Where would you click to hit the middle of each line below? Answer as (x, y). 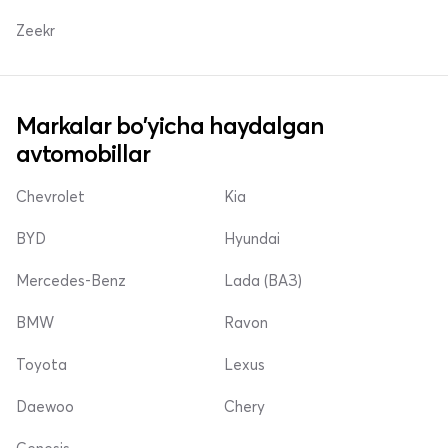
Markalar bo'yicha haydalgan (170, 125)
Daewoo (45, 406)
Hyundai (252, 238)
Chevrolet (50, 196)
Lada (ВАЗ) (263, 280)
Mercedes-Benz (71, 280)
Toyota (41, 364)
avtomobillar (83, 153)
